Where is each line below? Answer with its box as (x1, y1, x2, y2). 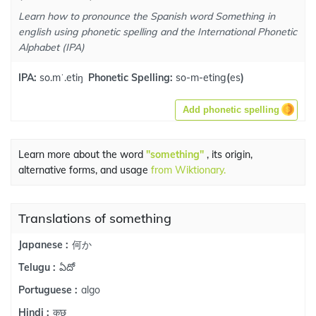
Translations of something (18, 210, 171, 226)
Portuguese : (18, 284, 78, 296)
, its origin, (204, 148, 253, 161)
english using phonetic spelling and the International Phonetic (18, 25, 297, 38)
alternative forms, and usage (18, 164, 151, 176)
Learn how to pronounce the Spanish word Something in (18, 10, 275, 23)
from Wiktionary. (151, 164, 226, 176)
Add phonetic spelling (183, 104, 279, 115)
